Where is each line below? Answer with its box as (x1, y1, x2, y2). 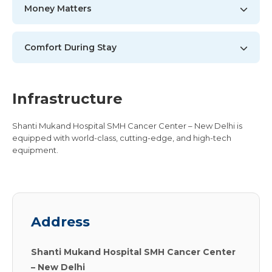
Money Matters (24, 3, 92, 14)
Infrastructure (12, 90, 123, 107)
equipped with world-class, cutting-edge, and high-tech (12, 133, 231, 143)
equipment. (12, 145, 58, 155)
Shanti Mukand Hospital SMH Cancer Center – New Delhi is (12, 121, 242, 131)
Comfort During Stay (24, 42, 117, 53)
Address (31, 214, 90, 230)
